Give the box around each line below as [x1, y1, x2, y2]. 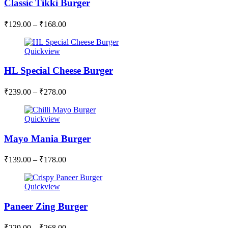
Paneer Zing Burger [4, 201, 88, 212]
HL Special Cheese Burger [4, 65, 113, 76]
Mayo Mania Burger [4, 133, 91, 144]
